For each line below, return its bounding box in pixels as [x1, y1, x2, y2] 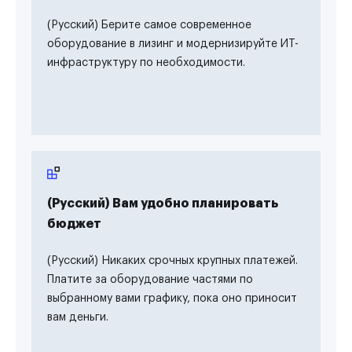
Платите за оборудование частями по [47, 274, 253, 285]
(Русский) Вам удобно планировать [47, 197, 278, 210]
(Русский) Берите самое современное [47, 20, 251, 31]
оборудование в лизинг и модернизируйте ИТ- [47, 38, 299, 49]
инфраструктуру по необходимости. [47, 57, 245, 68]
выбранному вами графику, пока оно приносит [47, 293, 297, 304]
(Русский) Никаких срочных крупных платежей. [47, 255, 298, 266]
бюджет [47, 218, 101, 230]
